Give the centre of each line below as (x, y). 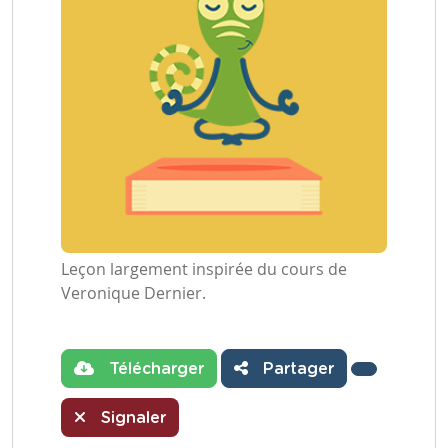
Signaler (131, 418)
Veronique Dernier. (133, 293)
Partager (296, 369)
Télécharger (154, 369)
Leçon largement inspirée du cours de (204, 269)
